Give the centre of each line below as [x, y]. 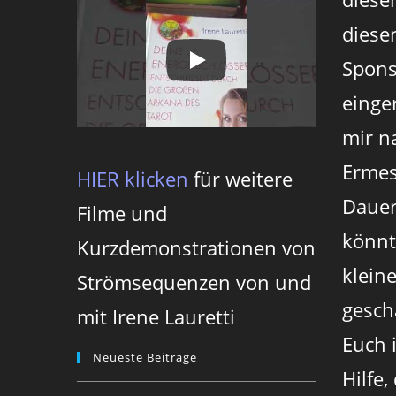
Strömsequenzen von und [194, 282]
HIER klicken [133, 178]
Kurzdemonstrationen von [196, 247]
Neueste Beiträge [145, 357]
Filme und [122, 213]
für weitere [240, 178]
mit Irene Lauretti [156, 316]
